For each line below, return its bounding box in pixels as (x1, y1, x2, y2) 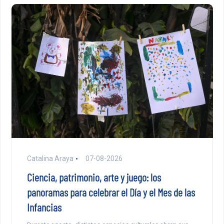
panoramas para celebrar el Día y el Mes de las (26, 185, 195, 199)
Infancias (26, 200, 61, 214)
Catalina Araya (26, 154, 73, 163)
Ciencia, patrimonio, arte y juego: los (26, 170, 161, 184)
